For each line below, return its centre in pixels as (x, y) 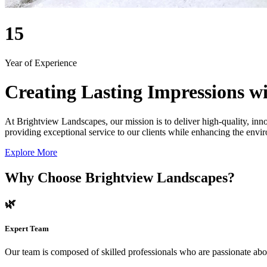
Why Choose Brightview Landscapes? (120, 177)
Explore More (31, 152)
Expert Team (27, 228)
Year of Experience (41, 63)
